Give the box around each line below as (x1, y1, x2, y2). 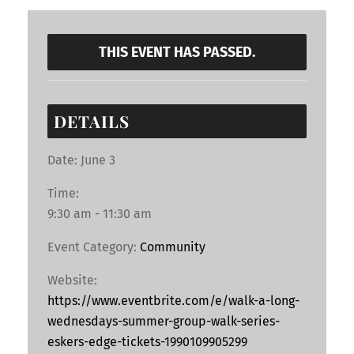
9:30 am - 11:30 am (47, 205, 152, 221)
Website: (47, 272, 97, 288)
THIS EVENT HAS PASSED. (99, 43, 255, 61)
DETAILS (54, 109, 130, 132)
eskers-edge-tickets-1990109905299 (47, 333, 247, 349)
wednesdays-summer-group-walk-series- (47, 313, 280, 329)
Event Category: (47, 239, 137, 254)
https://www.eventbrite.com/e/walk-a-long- (47, 292, 299, 308)
